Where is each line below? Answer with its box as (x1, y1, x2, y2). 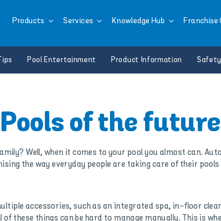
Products (12, 16, 44, 26)
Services (63, 16, 93, 26)
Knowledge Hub (111, 16, 165, 26)
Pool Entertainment (27, 55, 97, 65)
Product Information (111, 55, 182, 65)
